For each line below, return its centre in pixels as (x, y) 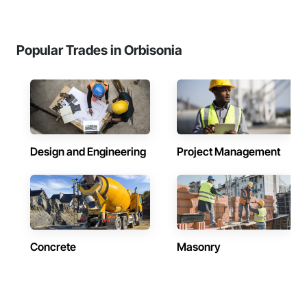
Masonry (199, 247)
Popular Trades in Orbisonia (99, 50)
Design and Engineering (88, 151)
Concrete (53, 247)
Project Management (229, 151)
